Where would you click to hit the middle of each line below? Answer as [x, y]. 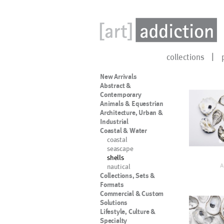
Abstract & [115, 85]
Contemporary [121, 94]
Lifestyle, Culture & [128, 211]
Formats [112, 184]
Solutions [114, 202]
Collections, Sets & [128, 175]
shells [115, 157]
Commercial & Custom [132, 193]
